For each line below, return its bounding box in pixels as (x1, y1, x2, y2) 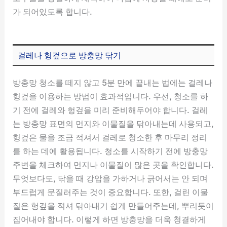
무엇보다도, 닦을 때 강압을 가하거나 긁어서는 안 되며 (13, 173, 208, 184)
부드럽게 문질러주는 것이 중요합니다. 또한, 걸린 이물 (13, 187, 209, 198)
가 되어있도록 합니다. (13, 6, 93, 17)
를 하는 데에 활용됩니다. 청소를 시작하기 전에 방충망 (13, 146, 208, 157)
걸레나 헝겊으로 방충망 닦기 (18, 50, 122, 60)
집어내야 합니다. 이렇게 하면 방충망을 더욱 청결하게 (13, 214, 206, 225)
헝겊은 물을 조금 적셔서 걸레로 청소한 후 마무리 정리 (13, 132, 208, 143)
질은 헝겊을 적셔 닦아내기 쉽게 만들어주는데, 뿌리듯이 (13, 201, 214, 211)
